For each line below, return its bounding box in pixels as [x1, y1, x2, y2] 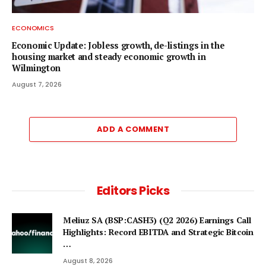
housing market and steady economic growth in [12, 50, 206, 62]
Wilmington [12, 62, 61, 74]
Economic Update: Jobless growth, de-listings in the [12, 39, 224, 51]
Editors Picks [96, 182, 170, 199]
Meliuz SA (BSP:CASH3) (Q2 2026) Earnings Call [63, 214, 251, 226]
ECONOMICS [12, 23, 55, 33]
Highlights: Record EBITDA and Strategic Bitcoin [63, 226, 254, 237]
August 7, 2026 [12, 79, 62, 89]
